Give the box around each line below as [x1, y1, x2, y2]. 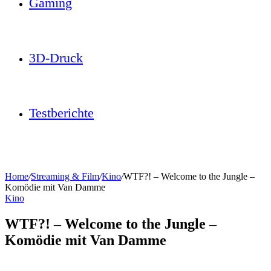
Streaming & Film [31, 171, 99, 181]
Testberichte [29, 105, 94, 120]
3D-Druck [29, 50, 83, 65]
